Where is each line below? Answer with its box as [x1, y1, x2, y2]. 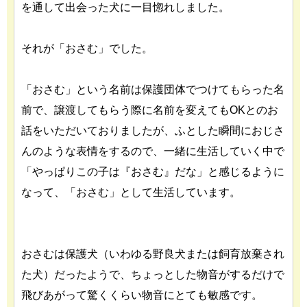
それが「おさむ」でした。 [21, 42, 153, 54]
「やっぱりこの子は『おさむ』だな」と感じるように [21, 166, 284, 177]
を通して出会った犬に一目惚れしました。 [21, 1, 230, 13]
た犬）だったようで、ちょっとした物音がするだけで [21, 269, 284, 280]
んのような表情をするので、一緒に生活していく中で [21, 145, 284, 157]
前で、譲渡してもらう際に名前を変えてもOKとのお [21, 104, 278, 116]
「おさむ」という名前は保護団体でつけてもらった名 [21, 84, 284, 95]
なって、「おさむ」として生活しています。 [21, 186, 241, 198]
